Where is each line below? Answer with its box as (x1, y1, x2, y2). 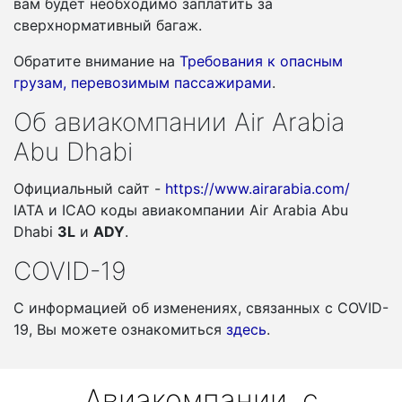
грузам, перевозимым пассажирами (13, 74, 272, 92)
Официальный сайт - (13, 179, 165, 197)
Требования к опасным (179, 52, 343, 70)
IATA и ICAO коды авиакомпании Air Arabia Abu (13, 201, 348, 219)
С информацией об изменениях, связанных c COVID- (13, 299, 389, 317)
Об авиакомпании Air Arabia (13, 107, 345, 137)
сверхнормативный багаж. (13, 16, 202, 34)
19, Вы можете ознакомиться (13, 320, 226, 338)
